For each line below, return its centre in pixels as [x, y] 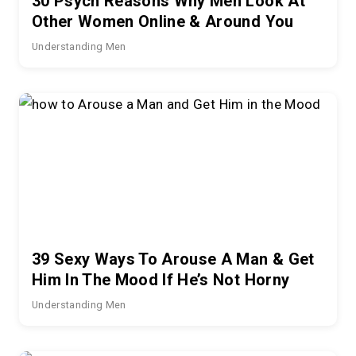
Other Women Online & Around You [163, 21]
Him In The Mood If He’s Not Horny [161, 279]
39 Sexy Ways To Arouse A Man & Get [173, 259]
